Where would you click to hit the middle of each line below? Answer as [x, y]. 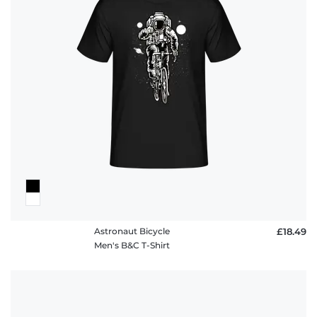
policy [57, 24]
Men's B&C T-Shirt [132, 245]
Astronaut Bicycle [132, 231]
